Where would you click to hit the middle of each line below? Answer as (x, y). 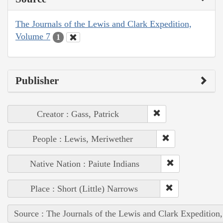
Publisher (37, 80)
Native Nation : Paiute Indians (85, 164)
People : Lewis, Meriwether (82, 139)
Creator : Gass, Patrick (78, 114)
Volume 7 (33, 37)
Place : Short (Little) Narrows (84, 188)
